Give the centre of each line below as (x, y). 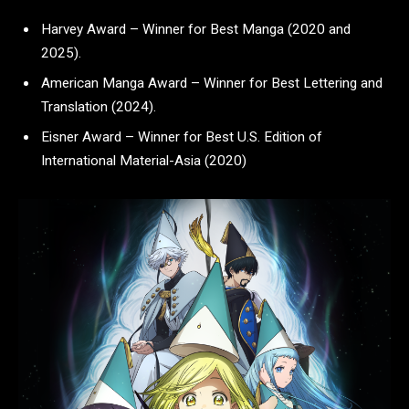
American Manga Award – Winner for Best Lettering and (212, 84)
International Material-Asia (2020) (144, 160)
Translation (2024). (99, 107)
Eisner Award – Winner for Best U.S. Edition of (182, 136)
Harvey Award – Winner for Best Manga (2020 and (196, 30)
